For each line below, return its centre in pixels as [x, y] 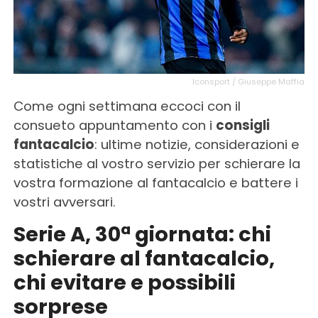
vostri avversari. [64, 202]
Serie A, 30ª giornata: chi [142, 234]
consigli [242, 125]
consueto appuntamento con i [114, 125]
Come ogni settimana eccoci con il [127, 106]
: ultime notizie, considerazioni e [197, 144]
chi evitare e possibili [124, 282]
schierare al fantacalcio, [144, 258]
